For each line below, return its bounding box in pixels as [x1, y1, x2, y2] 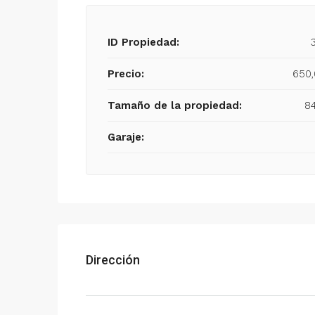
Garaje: [108, 131, 144, 143]
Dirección [86, 252, 140, 267]
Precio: [108, 67, 144, 80]
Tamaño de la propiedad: [108, 99, 242, 112]
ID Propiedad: [108, 36, 179, 49]
